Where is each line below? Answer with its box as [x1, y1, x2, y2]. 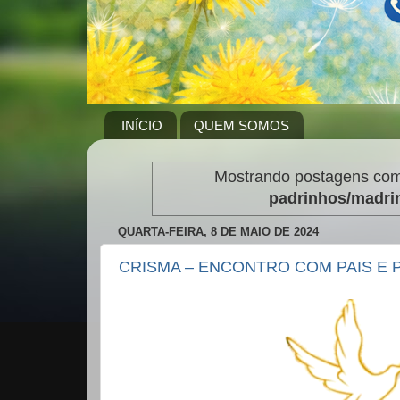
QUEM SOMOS [193, 117, 289, 133]
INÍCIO [121, 117, 162, 133]
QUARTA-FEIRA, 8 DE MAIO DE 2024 [118, 224, 319, 238]
